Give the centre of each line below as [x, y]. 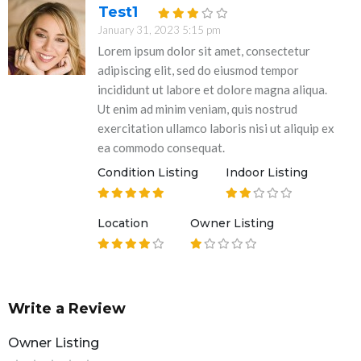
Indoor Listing [267, 172]
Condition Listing [148, 172]
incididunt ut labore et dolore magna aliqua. [212, 89]
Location [123, 223]
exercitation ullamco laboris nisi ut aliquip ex [216, 128]
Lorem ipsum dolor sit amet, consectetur [204, 51]
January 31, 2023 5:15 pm [159, 30]
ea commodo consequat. [161, 147]
